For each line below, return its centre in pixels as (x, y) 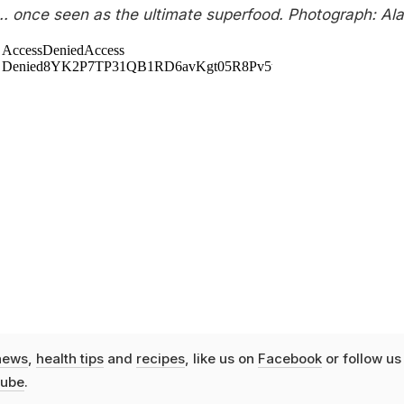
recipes (160, 358)
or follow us (361, 358)
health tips (69, 358)
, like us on (221, 358)
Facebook (289, 358)
